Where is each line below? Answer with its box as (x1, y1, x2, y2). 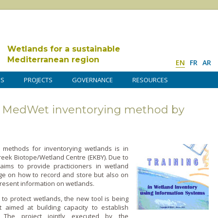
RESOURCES (132, 75, 168, 84)
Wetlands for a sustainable (7, 44, 120, 54)
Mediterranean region (7, 55, 99, 64)
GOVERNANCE (72, 75, 113, 84)
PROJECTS (24, 75, 53, 84)
